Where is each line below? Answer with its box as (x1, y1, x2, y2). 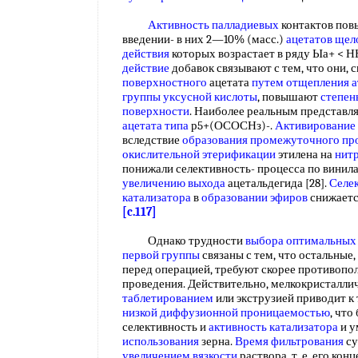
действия (122, 46, 169, 61)
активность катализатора (209, 320, 338, 334)
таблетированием (122, 291, 213, 305)
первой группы (122, 248, 200, 262)
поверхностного (122, 75, 207, 89)
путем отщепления (252, 75, 349, 89)
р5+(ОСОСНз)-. (189, 118, 275, 133)
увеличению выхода (122, 176, 225, 190)
